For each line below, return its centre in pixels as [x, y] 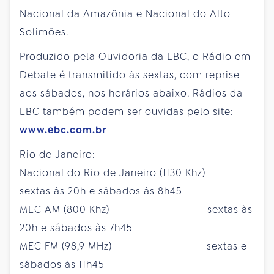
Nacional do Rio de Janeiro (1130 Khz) [128, 172]
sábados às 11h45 [62, 264]
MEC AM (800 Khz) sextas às [136, 209]
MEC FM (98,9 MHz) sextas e [133, 246]
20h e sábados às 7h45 [76, 228]
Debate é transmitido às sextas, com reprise [130, 75]
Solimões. [44, 32]
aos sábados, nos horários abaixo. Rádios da [131, 93]
